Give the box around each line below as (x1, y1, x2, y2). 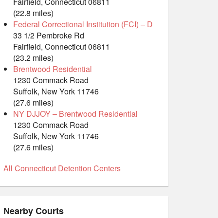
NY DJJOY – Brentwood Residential (13, 108, 138, 120)
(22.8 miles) (13, 7, 54, 19)
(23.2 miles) (13, 52, 54, 64)
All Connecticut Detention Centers (3, 163, 121, 174)
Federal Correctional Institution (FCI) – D (13, 18, 153, 30)
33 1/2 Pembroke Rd (13, 30, 84, 41)
